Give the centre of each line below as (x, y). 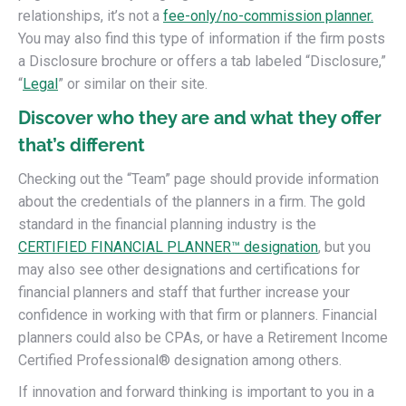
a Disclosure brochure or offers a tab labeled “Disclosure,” (202, 61)
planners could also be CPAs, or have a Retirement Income (203, 338)
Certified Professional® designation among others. (180, 360)
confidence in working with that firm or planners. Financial (198, 315)
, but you (344, 247)
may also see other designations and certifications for (189, 270)
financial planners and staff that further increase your (184, 292)
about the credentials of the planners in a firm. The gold (192, 202)
